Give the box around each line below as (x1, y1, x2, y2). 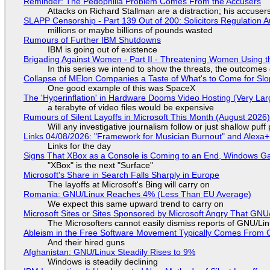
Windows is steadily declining (47, 257, 158, 267)
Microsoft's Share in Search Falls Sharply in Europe (23, 170, 219, 180)
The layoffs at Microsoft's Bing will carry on (47, 180, 210, 190)
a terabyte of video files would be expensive (47, 102, 214, 113)
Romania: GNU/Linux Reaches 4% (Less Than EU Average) (23, 189, 251, 199)
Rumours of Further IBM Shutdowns (23, 35, 161, 45)
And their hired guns (47, 237, 125, 248)
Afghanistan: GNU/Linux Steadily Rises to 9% (23, 247, 195, 257)
